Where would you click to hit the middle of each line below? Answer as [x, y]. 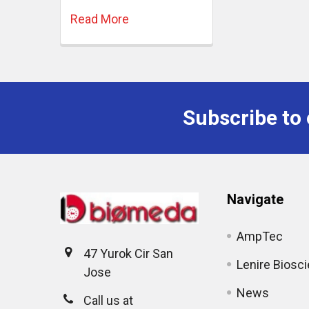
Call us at [108, 300]
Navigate [256, 199]
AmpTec [260, 236]
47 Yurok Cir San [128, 253]
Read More [100, 19]
